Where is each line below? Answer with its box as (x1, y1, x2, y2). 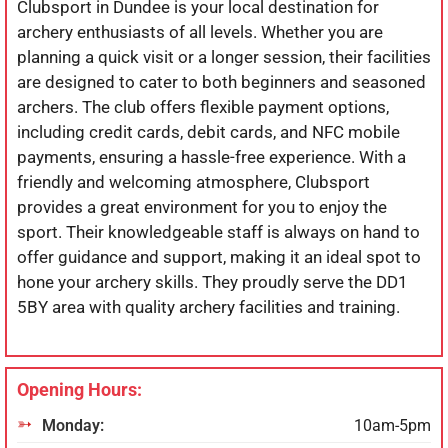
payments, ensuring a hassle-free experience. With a (17, 146, 406, 167)
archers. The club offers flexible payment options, (17, 96, 389, 117)
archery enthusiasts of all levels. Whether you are (17, 21, 383, 42)
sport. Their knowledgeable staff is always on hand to (17, 221, 420, 242)
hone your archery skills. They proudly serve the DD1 (17, 271, 408, 292)
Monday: (42, 416, 104, 436)
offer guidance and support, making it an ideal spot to (17, 246, 421, 267)
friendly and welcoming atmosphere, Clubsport (17, 171, 370, 192)
